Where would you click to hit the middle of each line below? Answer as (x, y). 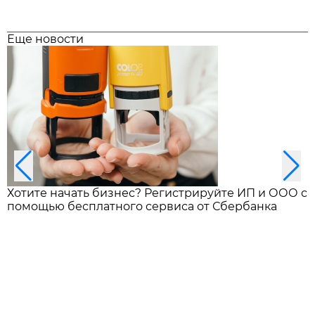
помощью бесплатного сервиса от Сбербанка (142, 206)
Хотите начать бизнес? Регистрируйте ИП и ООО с (157, 193)
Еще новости (45, 39)
